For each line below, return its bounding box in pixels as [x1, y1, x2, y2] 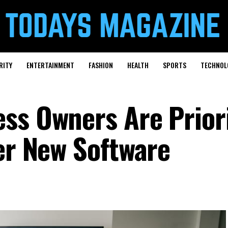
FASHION [88, 60, 113, 70]
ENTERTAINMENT [26, 60, 74, 70]
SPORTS [162, 60, 186, 70]
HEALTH [127, 60, 149, 70]
